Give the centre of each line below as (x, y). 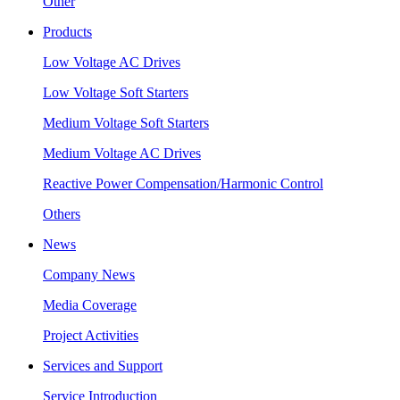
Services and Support (103, 366)
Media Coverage (90, 305)
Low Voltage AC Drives (112, 62)
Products (67, 32)
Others (62, 214)
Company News (89, 275)
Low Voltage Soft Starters (116, 93)
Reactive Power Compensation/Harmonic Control (183, 184)
